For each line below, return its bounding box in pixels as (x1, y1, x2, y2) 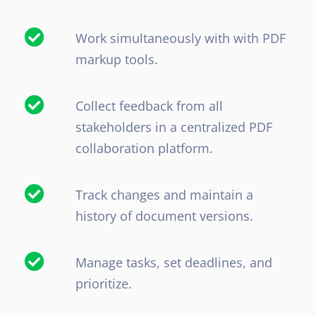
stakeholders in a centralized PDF (75, 119, 272, 136)
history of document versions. (75, 207, 253, 225)
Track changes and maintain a (75, 186, 253, 204)
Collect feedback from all (75, 97, 223, 115)
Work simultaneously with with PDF (75, 30, 286, 47)
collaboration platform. (75, 140, 213, 157)
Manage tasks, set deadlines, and (75, 254, 272, 272)
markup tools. (75, 51, 158, 68)
